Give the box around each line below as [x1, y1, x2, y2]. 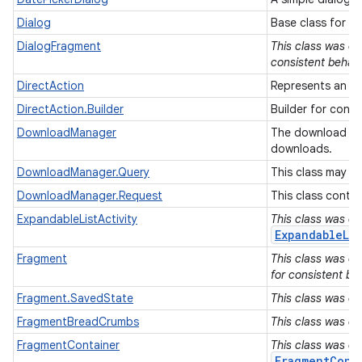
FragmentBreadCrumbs [17, 314, 139, 329]
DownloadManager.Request [17, 188, 162, 203]
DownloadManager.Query [17, 165, 149, 179]
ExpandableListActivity [17, 212, 137, 226]
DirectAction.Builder [17, 102, 124, 116]
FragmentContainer [17, 338, 120, 352]
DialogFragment [17, 39, 101, 53]
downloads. [271, 141, 335, 156]
